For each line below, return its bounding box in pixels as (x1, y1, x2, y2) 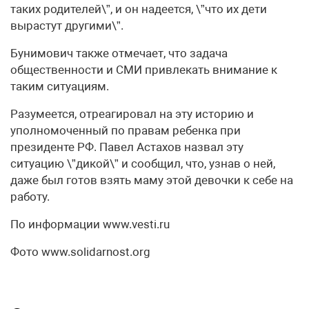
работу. (10, 190, 50, 204)
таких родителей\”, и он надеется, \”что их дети (10, 2, 267, 17)
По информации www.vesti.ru (10, 217, 170, 232)
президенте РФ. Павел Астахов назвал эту (10, 140, 243, 154)
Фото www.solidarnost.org (10, 245, 150, 259)
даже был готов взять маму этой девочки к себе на (10, 173, 293, 188)
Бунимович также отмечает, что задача (10, 46, 228, 61)
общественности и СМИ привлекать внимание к (10, 63, 277, 77)
